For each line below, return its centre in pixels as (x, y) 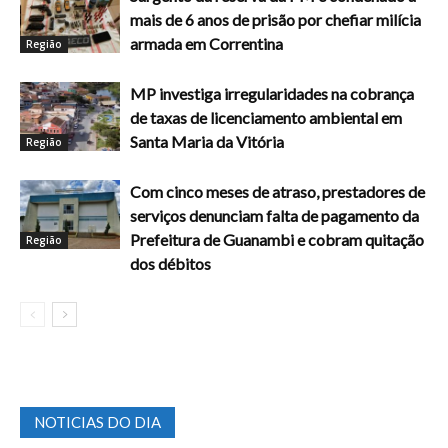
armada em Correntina (206, 44)
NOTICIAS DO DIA (97, 422)
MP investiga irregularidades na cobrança (177, 94)
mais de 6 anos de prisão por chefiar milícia (275, 20)
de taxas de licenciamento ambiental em (266, 118)
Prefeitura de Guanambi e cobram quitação (277, 240)
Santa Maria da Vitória (207, 142)
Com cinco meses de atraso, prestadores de (277, 192)
